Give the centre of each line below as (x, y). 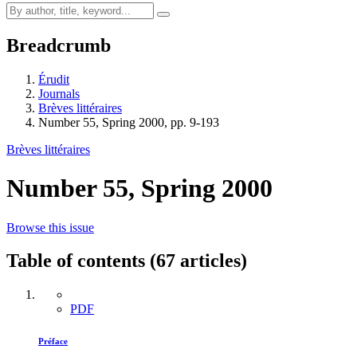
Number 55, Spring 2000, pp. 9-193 (129, 122)
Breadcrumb (59, 45)
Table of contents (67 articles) (127, 261)
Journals (59, 93)
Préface (53, 341)
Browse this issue (50, 227)
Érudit (54, 79)
